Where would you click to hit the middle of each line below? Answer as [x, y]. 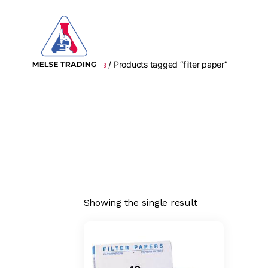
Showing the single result [140, 202]
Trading [49, 86]
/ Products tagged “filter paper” [167, 65]
